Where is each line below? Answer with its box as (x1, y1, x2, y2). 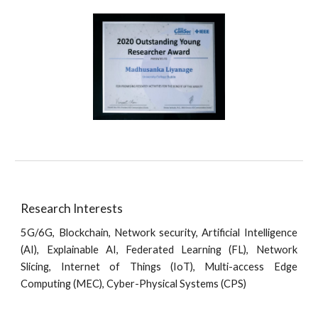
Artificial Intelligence (202, 226, 297, 238)
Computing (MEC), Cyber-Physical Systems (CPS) (21, 278, 247, 290)
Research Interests (21, 201, 124, 216)
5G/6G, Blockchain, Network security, (21, 226, 202, 238)
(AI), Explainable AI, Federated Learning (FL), (21, 243, 256, 256)
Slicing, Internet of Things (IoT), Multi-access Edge (21, 261, 297, 273)
